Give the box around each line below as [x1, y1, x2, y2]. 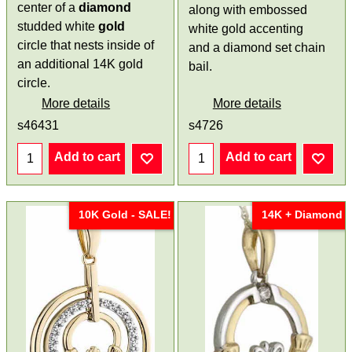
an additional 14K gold [17, 57, 144, 71]
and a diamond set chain [189, 41, 325, 55]
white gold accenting [189, 22, 303, 36]
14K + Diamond [261, 208, 343, 222]
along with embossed [189, 3, 307, 17]
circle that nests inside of [17, 38, 155, 53]
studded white [17, 20, 99, 34]
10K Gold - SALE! [79, 208, 171, 222]
